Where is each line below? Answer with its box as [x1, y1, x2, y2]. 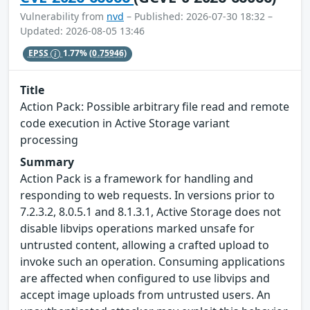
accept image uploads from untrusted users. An [20, 286, 271, 302]
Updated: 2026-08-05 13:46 [20, 24, 145, 37]
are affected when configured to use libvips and [20, 270, 270, 286]
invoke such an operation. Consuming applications [20, 253, 285, 269]
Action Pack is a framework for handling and [20, 170, 253, 186]
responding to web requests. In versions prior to [20, 187, 275, 203]
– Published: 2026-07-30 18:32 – [124, 9, 273, 23]
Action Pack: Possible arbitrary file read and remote [20, 98, 289, 114]
